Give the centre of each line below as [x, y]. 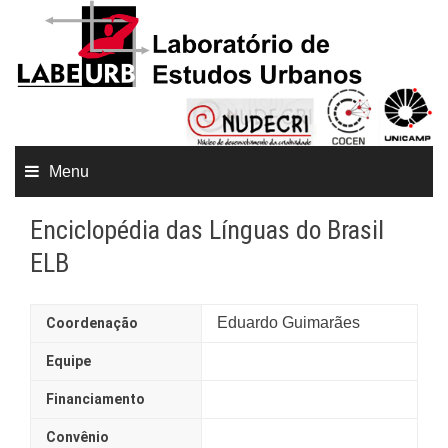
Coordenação [92, 323]
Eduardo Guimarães [288, 323]
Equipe [68, 361]
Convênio [77, 437]
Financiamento [95, 399]
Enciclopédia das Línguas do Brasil [207, 230]
